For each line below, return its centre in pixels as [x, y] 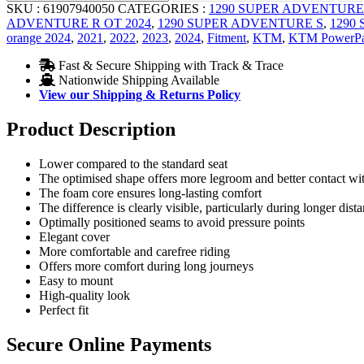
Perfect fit [64, 310]
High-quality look [84, 295]
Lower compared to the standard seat [133, 163]
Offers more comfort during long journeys [146, 266]
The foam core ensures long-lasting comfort [150, 193]
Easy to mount [76, 280]
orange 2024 [39, 37]
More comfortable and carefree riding [134, 251]
